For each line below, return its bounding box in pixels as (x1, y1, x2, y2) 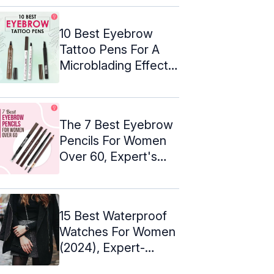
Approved (59, 256, 115, 271)
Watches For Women (59, 224, 176, 239)
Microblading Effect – (59, 57, 177, 73)
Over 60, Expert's (59, 149, 157, 164)
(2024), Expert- (59, 240, 145, 255)
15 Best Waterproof (59, 208, 167, 223)
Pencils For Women (59, 133, 166, 148)
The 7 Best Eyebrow (59, 117, 173, 132)
